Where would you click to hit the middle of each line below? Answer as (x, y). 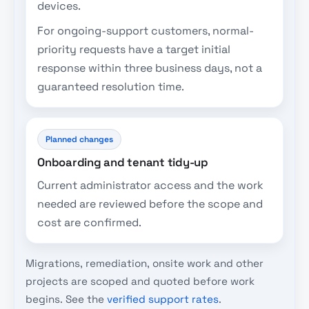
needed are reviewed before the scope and (150, 204)
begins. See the (66, 299)
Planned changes (80, 139)
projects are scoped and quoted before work (140, 281)
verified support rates (163, 299)
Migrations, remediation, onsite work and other (144, 263)
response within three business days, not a (150, 68)
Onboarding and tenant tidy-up (123, 163)
